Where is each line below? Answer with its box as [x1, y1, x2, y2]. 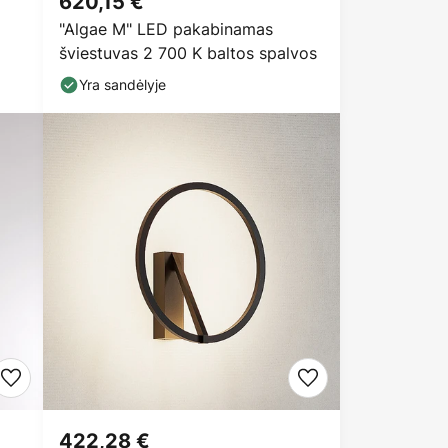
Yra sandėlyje [79, 75, 166, 94]
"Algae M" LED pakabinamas [59, 18, 273, 40]
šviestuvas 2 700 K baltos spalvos [59, 42, 317, 64]
